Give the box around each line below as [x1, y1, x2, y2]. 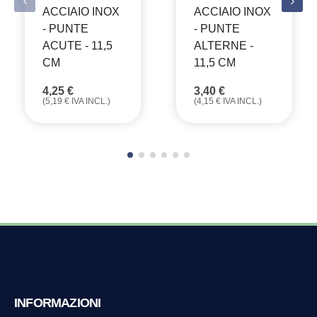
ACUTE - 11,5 [42, 39, 113, 52]
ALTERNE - [194, 39, 253, 52]
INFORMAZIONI [14, 295, 101, 310]
